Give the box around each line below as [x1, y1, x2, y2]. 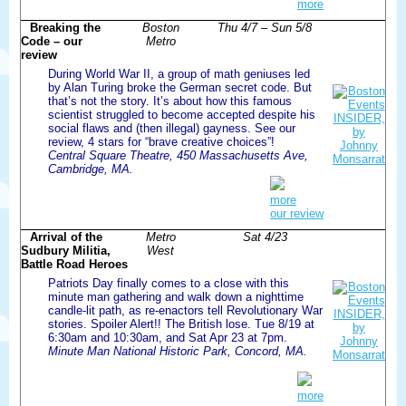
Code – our [21, 34, 82, 48]
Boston [141, 20, 179, 34]
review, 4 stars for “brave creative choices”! [48, 134, 275, 149]
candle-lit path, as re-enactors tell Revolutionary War [48, 303, 323, 317]
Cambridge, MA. [48, 161, 133, 176]
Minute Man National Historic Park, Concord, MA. [48, 343, 307, 358]
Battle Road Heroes [21, 256, 128, 271]
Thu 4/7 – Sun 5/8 [217, 20, 312, 34]
